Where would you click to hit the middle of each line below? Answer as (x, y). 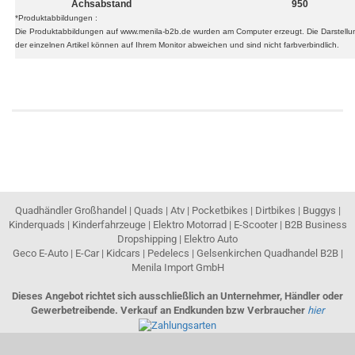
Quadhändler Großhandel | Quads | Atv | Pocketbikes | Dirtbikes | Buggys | (177, 210)
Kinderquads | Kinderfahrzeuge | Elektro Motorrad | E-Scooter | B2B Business (177, 225)
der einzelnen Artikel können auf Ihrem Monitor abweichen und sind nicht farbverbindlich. (177, 45)
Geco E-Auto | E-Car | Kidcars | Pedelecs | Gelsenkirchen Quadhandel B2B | (177, 253)
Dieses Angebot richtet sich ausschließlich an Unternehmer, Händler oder (177, 296)
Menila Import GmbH (177, 267)
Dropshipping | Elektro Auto (177, 239)
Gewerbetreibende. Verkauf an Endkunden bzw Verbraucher (169, 310)
